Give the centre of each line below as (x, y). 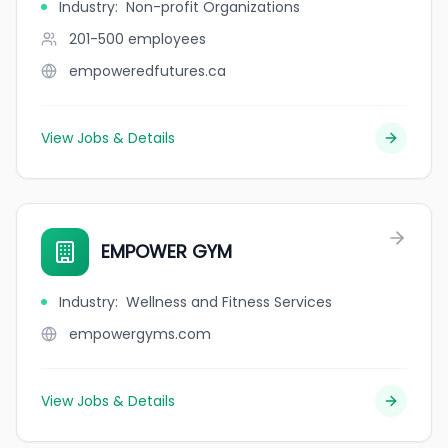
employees (167, 39)
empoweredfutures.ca (147, 71)
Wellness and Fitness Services (229, 302)
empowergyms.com (140, 334)
